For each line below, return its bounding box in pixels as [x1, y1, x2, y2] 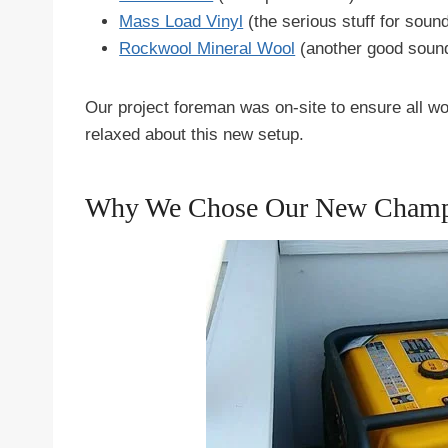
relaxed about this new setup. [85, 125, 305, 144]
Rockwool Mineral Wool [119, 39, 296, 58]
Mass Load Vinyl [119, 12, 244, 31]
